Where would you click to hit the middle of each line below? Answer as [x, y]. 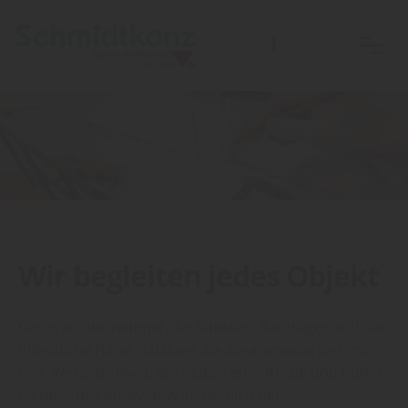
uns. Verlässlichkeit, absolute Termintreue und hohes [201, 372]
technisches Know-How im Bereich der [150, 395]
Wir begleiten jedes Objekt [199, 276]
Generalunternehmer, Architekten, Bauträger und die [201, 327]
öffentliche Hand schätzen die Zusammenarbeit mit [194, 350]
